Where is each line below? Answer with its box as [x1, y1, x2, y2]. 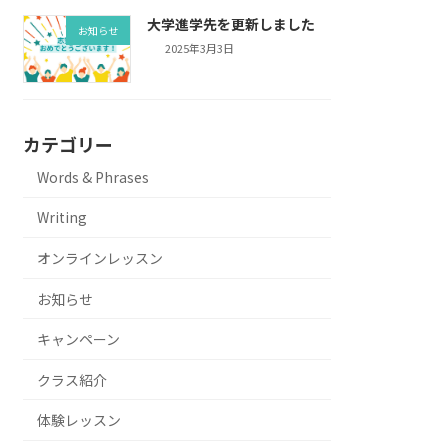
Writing [37, 207, 88, 228]
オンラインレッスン [37, 247, 164, 268]
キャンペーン [37, 329, 121, 350]
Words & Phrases [37, 166, 150, 187]
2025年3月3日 [165, 40, 235, 57]
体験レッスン [37, 410, 122, 431]
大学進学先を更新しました [146, 13, 315, 34]
